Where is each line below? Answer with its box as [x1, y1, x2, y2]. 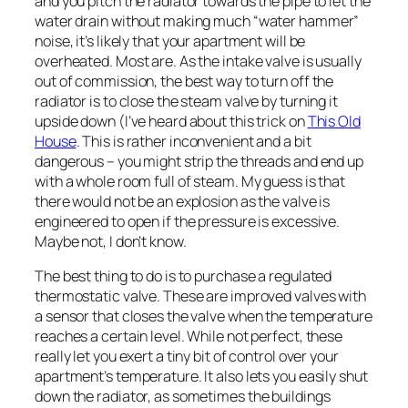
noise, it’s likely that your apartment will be [35, 30, 306, 51]
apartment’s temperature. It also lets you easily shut [35, 365, 368, 386]
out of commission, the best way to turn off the [35, 70, 334, 91]
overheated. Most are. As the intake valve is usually [35, 50, 362, 71]
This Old [307, 110, 361, 131]
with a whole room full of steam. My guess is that [35, 170, 346, 191]
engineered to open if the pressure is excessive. [35, 210, 341, 231]
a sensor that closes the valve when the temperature [35, 305, 372, 326]
